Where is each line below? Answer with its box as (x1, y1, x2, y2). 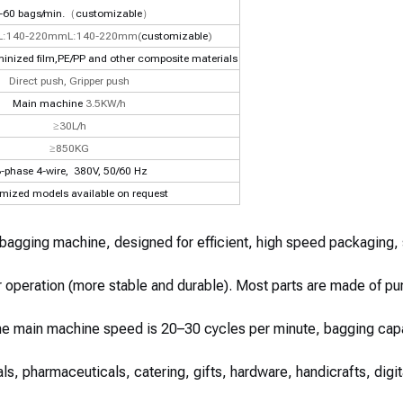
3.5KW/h (85, 97, 126, 110)
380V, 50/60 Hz (70, 165, 148, 177)
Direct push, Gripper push (9, 75, 130, 87)
